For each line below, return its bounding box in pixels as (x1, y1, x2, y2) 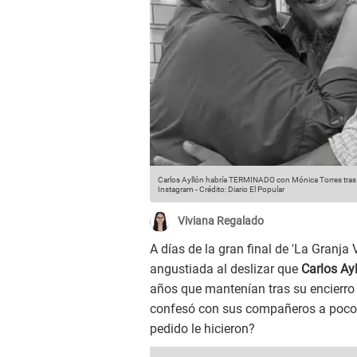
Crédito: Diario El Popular (199, 185, 284, 194)
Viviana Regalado (178, 214, 264, 228)
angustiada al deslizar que (150, 261, 301, 277)
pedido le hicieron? (150, 321, 255, 337)
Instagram (158, 185, 194, 194)
